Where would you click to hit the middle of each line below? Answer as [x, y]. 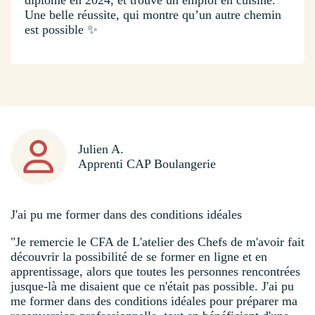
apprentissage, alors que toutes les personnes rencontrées [155, 271]
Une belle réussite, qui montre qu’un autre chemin [153, 14]
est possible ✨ [61, 29]
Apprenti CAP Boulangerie [147, 163]
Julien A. [101, 149]
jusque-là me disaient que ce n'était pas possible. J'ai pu [152, 286]
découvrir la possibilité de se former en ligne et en [139, 256]
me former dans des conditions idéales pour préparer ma [154, 301]
